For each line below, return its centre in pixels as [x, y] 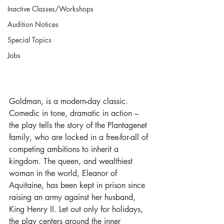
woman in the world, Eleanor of [64, 173]
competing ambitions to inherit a [65, 149]
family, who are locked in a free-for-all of [80, 137]
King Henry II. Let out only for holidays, [77, 209]
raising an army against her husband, [73, 197]
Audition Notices [33, 24]
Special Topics [29, 40]
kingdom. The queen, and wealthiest [72, 161]
